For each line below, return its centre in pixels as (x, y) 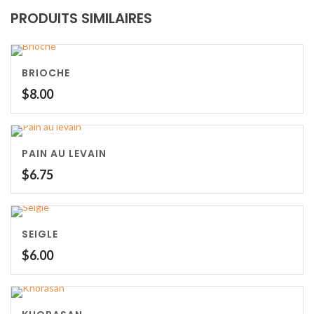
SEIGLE (40, 234)
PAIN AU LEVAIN (64, 153)
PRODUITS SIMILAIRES (81, 18)
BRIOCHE (46, 73)
